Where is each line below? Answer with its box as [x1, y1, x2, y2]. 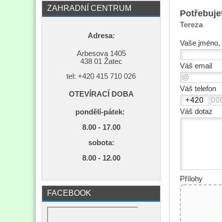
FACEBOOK [47, 188, 91, 197]
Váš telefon [179, 85, 216, 93]
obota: [92, 138, 114, 147]
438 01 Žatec [80, 57, 122, 65]
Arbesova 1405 [76, 49, 126, 57]
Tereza [179, 21, 203, 29]
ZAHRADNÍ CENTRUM [47, 3, 131, 12]
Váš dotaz [179, 108, 213, 116]
